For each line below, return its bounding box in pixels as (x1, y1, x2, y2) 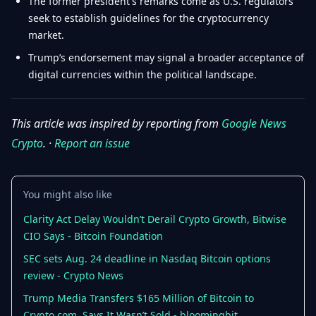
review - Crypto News (23, 269, 123, 282)
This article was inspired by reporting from (11, 116, 221, 131)
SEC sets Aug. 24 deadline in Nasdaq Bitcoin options (23, 252, 271, 265)
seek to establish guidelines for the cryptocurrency (28, 11, 269, 25)
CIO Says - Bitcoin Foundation (23, 229, 163, 243)
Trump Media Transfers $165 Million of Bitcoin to (23, 291, 254, 305)
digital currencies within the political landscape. (28, 68, 257, 81)
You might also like (23, 188, 112, 201)
